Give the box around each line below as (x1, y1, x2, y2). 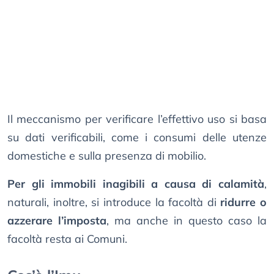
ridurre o (220, 195, 267, 210)
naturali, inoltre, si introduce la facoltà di (7, 195, 221, 210)
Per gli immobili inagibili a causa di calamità (7, 177, 264, 191)
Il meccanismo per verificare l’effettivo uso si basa (7, 112, 267, 127)
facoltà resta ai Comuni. (7, 232, 127, 246)
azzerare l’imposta (7, 213, 106, 228)
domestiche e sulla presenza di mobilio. (7, 149, 206, 163)
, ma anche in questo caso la (106, 213, 267, 228)
